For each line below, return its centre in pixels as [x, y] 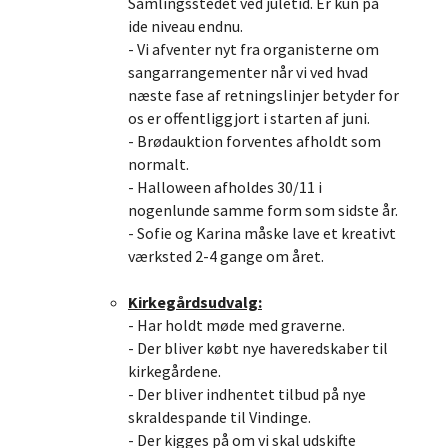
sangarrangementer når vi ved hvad [248, 72]
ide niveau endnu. [185, 26]
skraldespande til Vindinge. [219, 417]
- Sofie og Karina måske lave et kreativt [262, 233]
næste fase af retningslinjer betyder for [263, 95]
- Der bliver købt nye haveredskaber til [258, 348]
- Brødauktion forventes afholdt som [254, 141]
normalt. [158, 164]
